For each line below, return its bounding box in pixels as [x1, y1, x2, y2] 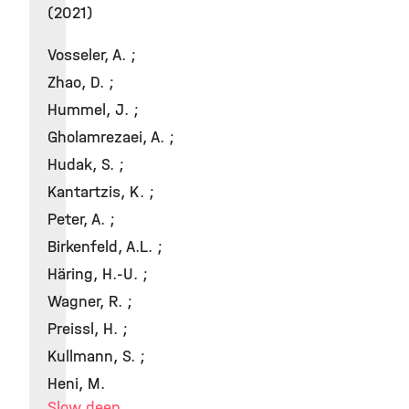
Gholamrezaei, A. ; [47, 128, 174, 147]
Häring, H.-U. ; [47, 265, 148, 284]
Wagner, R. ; [47, 292, 132, 311]
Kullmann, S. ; [47, 347, 145, 366]
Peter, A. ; [47, 210, 115, 229]
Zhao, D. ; [47, 73, 114, 92]
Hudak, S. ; [47, 155, 124, 174]
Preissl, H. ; [47, 320, 128, 339]
